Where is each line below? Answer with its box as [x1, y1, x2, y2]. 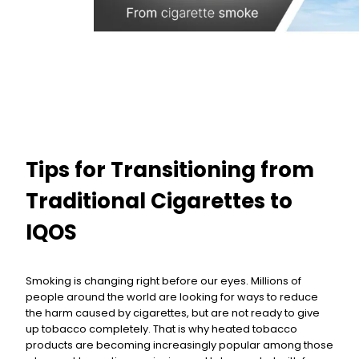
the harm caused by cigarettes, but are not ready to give [26, 305, 320, 321]
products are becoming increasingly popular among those [26, 337, 333, 353]
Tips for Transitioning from [26, 155, 314, 185]
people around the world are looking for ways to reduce [26, 288, 318, 305]
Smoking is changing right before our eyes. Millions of [26, 272, 301, 288]
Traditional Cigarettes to [26, 187, 292, 216]
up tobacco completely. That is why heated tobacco [26, 321, 297, 337]
